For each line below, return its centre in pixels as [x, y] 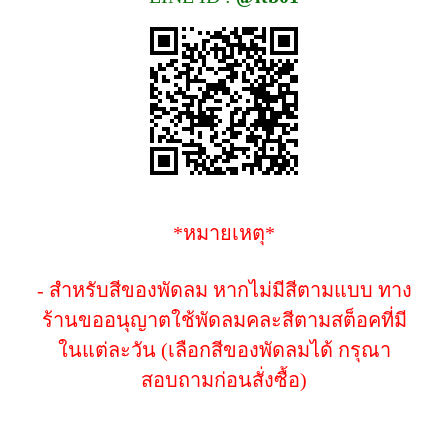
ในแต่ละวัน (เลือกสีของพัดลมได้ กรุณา [224, 350]
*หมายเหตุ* [224, 233]
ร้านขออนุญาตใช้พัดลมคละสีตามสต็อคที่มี [224, 320]
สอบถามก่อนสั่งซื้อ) [224, 380]
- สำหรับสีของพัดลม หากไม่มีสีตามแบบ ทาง [224, 290]
